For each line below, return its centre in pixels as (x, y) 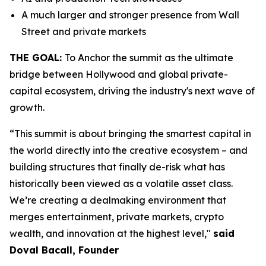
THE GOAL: (37, 58)
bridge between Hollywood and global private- (119, 74)
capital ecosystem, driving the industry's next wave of (132, 91)
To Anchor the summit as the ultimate (149, 58)
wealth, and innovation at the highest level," (111, 233)
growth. (27, 107)
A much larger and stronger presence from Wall (130, 15)
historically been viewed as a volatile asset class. (121, 183)
